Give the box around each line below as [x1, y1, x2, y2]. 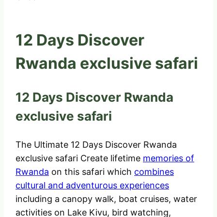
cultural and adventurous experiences [15, 180, 169, 191]
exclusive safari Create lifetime [15, 153, 143, 164]
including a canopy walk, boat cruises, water [15, 194, 197, 204]
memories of [143, 153, 194, 164]
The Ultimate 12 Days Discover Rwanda [15, 139, 177, 150]
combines [134, 167, 174, 177]
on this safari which [49, 167, 134, 177]
